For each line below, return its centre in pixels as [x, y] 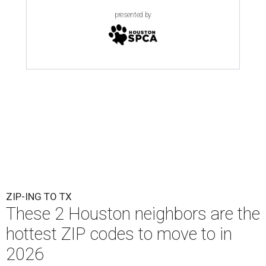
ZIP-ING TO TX [39, 196]
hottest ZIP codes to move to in [119, 234]
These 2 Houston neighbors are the [133, 213]
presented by [133, 15]
